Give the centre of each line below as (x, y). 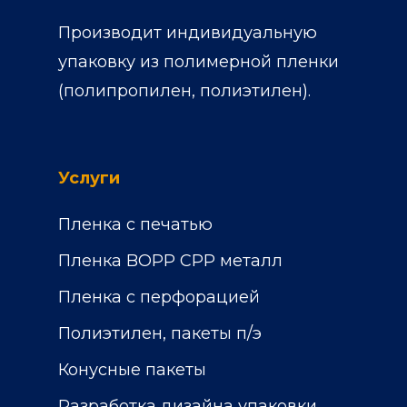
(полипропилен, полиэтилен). (184, 91)
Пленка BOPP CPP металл (170, 261)
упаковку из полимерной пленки (199, 62)
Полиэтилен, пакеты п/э (160, 333)
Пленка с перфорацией (159, 297)
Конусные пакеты (132, 370)
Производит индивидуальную (188, 33)
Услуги (89, 178)
